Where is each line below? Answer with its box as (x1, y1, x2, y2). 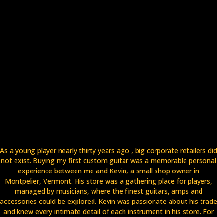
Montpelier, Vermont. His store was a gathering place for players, (5, 176, 212, 186)
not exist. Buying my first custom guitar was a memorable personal (1, 155, 216, 165)
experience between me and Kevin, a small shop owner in (18, 166, 199, 175)
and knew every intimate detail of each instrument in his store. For (3, 206, 214, 216)
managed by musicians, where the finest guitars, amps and (15, 186, 202, 196)
